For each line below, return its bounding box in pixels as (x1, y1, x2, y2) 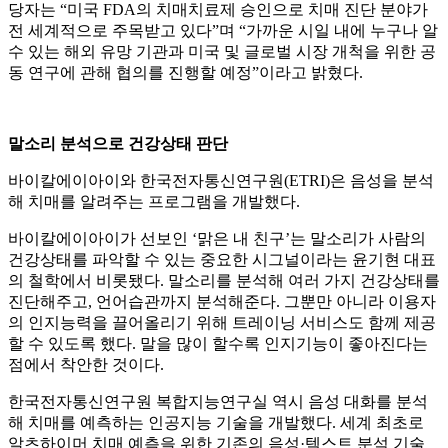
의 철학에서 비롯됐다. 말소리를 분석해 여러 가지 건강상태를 (8, 272, 440, 290)
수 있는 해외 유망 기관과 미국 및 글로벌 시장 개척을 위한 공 (8, 43, 436, 61)
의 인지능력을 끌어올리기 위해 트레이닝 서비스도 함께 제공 (8, 314, 436, 332)
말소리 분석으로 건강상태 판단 (8, 135, 228, 153)
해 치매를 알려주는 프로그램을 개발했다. (8, 193, 300, 211)
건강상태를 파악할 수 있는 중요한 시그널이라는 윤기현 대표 (8, 251, 436, 269)
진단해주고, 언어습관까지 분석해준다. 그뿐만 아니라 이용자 (8, 293, 436, 311)
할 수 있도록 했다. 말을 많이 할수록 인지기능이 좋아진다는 (8, 335, 428, 353)
